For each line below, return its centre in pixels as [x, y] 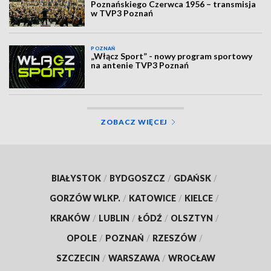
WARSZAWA [134, 258]
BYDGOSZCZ [137, 178]
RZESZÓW [174, 238]
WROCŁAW [191, 258]
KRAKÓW [70, 218]
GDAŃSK [192, 178]
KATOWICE [152, 198]
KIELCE [199, 198]
